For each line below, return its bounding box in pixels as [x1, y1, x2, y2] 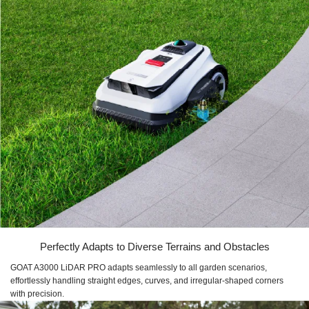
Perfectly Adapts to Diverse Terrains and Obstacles [39, 240, 270, 252]
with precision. [10, 288, 64, 299]
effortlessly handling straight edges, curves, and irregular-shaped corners [10, 275, 283, 286]
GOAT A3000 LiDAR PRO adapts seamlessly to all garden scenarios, [10, 262, 267, 272]
